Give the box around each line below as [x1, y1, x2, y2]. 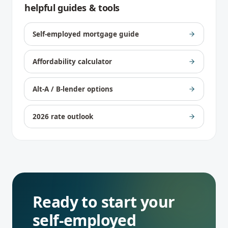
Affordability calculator [33, 57, 112, 66]
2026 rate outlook [33, 112, 93, 121]
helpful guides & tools [24, 2, 120, 14]
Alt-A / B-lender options [33, 84, 113, 94]
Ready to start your [33, 191, 175, 212]
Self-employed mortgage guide [33, 30, 139, 39]
